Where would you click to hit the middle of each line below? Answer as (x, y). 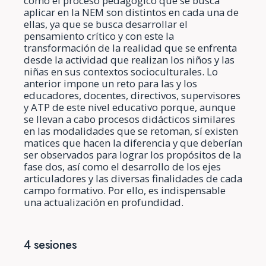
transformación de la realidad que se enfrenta (130, 47)
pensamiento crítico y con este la (99, 36)
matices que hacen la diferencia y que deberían (133, 142)
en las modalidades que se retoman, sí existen (131, 131)
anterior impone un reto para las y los (110, 83)
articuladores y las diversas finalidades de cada (133, 178)
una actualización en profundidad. (104, 202)
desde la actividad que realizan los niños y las (129, 59)
